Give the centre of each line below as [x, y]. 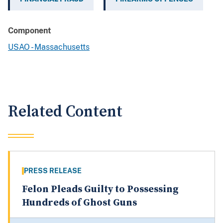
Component [30, 31]
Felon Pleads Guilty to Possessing [100, 190]
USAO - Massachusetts [49, 47]
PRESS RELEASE [53, 171]
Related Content [65, 112]
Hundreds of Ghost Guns [79, 203]
